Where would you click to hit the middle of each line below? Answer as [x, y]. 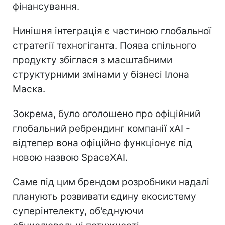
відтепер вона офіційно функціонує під [102, 143]
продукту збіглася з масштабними [92, 60]
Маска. [29, 89]
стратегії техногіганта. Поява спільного [104, 45]
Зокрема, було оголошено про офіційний [106, 114]
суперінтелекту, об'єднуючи [78, 211]
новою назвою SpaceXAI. [70, 157]
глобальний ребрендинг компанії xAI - [101, 128]
